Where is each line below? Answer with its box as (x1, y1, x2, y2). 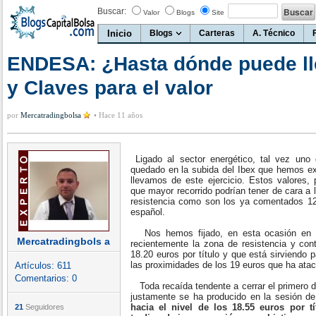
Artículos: (15, 260, 57, 271)
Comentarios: (15, 273, 72, 284)
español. (130, 207, 165, 217)
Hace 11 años (99, 111, 142, 119)
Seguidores (23, 303, 64, 311)
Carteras (199, 28, 235, 38)
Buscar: (97, 6, 126, 16)
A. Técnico (253, 28, 295, 38)
